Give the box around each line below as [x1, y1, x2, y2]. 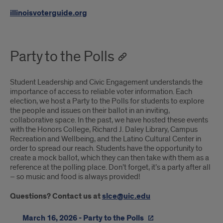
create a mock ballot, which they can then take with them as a [10, 153, 209, 163]
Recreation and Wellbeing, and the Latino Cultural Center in [10, 134, 201, 144]
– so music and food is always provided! [10, 172, 140, 182]
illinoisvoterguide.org [10, 8, 87, 18]
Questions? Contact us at [10, 191, 102, 202]
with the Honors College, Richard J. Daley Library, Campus [10, 124, 198, 134]
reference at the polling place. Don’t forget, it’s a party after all [10, 162, 211, 172]
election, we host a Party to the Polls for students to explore [10, 96, 204, 106]
